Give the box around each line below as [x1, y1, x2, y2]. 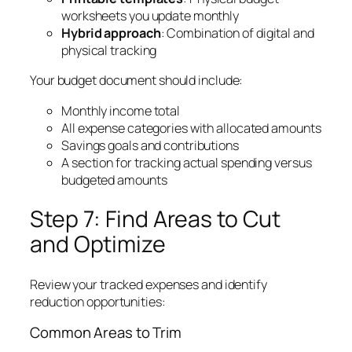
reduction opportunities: [30, 292, 166, 310]
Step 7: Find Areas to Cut [30, 203, 280, 235]
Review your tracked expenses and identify [30, 275, 267, 293]
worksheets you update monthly [61, 7, 240, 25]
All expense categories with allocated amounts [61, 119, 321, 137]
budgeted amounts [61, 170, 167, 189]
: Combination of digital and [160, 24, 314, 42]
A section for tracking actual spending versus [61, 153, 312, 171]
